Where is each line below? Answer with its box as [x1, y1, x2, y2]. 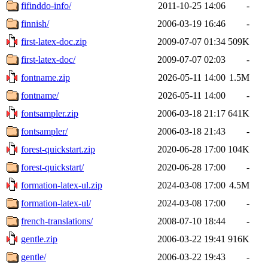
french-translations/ [21, 215, 93, 226]
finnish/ [21, 18, 49, 29]
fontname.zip [21, 72, 70, 83]
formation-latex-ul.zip [21, 179, 102, 190]
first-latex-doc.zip [21, 36, 87, 47]
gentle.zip [21, 233, 57, 244]
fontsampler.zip [21, 108, 78, 118]
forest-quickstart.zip [21, 144, 95, 154]
